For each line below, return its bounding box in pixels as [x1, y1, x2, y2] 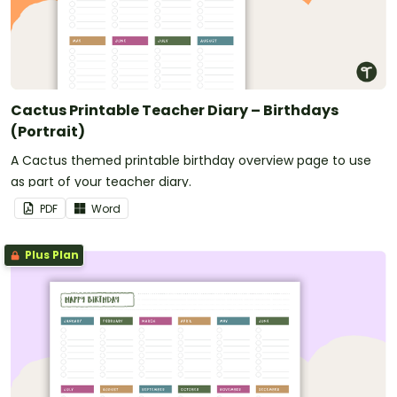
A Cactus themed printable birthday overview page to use [11, 151, 371, 169]
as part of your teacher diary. [11, 172, 191, 191]
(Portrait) [11, 121, 85, 142]
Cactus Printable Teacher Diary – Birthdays [11, 99, 339, 121]
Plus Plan [22, 246, 79, 262]
